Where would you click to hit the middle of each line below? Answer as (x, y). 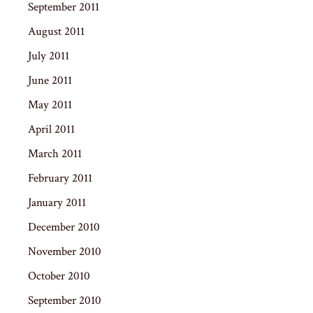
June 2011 (50, 80)
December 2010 (64, 227)
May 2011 (50, 104)
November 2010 (65, 251)
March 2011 (55, 153)
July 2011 (49, 56)
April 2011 (51, 129)
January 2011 (57, 202)
